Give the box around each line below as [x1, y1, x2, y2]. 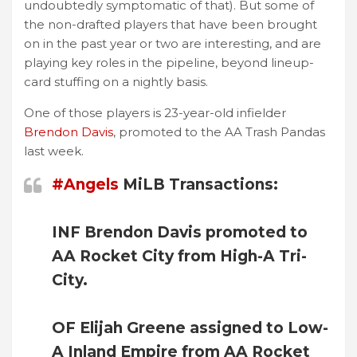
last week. [24, 143, 84, 159]
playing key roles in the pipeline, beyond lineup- [24, 54, 314, 70]
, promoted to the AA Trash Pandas [113, 124, 325, 139]
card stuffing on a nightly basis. [24, 73, 208, 89]
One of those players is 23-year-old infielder [24, 104, 286, 120]
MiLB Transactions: [119, 175, 278, 194]
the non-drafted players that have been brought [24, 16, 317, 32]
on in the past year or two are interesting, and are [24, 35, 321, 51]
